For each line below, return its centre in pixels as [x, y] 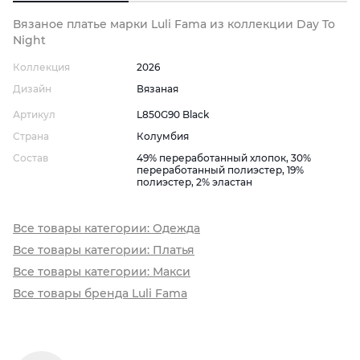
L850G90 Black [172, 115]
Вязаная [157, 89]
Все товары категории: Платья [104, 250]
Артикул [34, 115]
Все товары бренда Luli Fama [100, 294]
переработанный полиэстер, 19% [220, 170]
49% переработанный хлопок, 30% [223, 158]
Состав [31, 158]
